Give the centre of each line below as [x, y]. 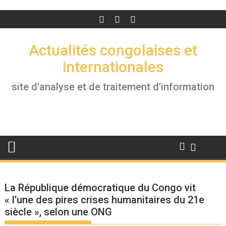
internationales [113, 67]
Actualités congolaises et [113, 50]
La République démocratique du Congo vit [100, 188]
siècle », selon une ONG [59, 212]
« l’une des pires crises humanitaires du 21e [105, 200]
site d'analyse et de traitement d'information [113, 87]
